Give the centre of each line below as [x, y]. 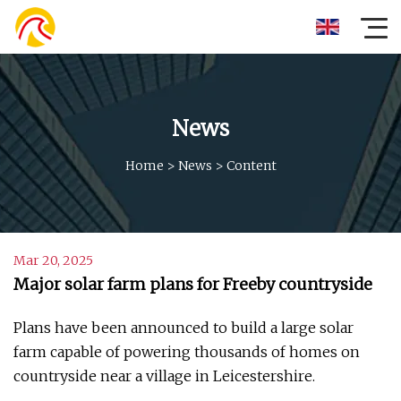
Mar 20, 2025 [53, 260]
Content [251, 165]
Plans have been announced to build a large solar [183, 328]
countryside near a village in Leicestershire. [164, 376]
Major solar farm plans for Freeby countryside [193, 284]
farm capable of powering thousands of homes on [187, 352]
